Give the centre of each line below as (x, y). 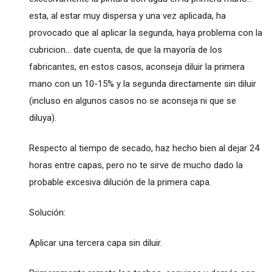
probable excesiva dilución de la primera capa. (120, 182)
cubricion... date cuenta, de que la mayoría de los (125, 50)
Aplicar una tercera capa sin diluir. (95, 243)
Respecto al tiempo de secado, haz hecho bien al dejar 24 (144, 148)
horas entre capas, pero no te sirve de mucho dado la (136, 165)
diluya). (42, 118)
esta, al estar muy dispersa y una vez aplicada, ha (127, 16)
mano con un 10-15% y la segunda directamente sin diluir (142, 84)
